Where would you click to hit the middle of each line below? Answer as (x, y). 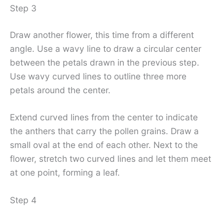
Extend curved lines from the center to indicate (104, 117)
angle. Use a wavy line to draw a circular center (106, 48)
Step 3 (23, 8)
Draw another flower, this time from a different (102, 35)
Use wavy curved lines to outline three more (98, 76)
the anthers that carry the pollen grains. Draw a (104, 131)
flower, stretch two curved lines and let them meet (110, 159)
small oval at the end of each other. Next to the (104, 145)
